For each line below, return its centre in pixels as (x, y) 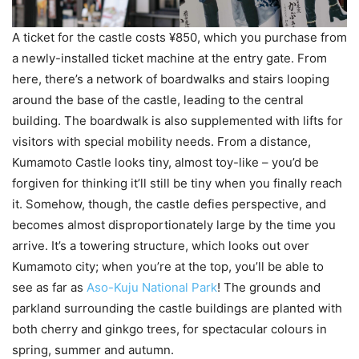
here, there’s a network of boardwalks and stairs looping (171, 79)
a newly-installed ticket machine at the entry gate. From (169, 58)
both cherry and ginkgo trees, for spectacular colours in (169, 329)
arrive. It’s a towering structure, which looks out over (161, 245)
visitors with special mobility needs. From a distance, (161, 141)
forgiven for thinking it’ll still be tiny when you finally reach (177, 183)
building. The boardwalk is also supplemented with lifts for (177, 120)
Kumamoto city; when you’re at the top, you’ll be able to (168, 266)
